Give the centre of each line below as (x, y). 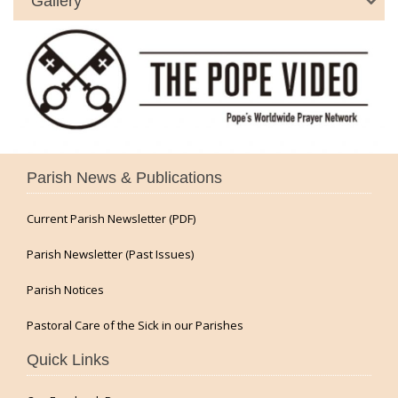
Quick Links (68, 359)
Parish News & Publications (124, 177)
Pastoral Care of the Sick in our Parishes (135, 325)
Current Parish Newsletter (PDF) (111, 218)
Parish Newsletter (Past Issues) (110, 254)
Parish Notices (65, 289)
